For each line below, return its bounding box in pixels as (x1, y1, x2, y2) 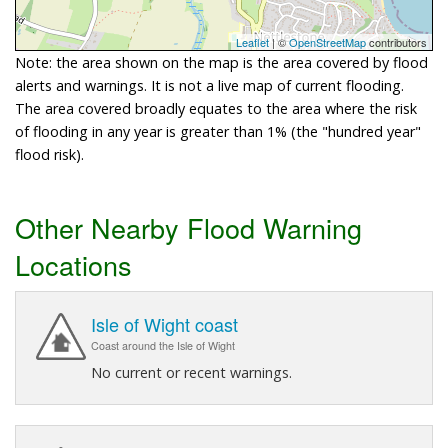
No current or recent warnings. (91, 362, 292, 382)
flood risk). (15, 144, 84, 164)
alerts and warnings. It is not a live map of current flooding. (15, 75, 404, 95)
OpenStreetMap (289, 33, 366, 50)
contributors (366, 33, 427, 50)
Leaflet (236, 33, 269, 50)
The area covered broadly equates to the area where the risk (15, 98, 417, 118)
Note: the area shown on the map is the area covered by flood (15, 52, 428, 72)
